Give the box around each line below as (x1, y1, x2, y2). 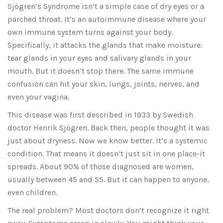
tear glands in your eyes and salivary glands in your (7, 53, 191, 63)
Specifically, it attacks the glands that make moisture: (7, 40, 203, 50)
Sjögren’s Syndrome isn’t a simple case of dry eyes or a (7, 1, 204, 11)
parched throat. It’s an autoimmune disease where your (7, 14, 206, 24)
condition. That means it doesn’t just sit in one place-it (7, 149, 205, 159)
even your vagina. (7, 92, 69, 102)
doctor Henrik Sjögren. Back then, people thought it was (7, 123, 210, 133)
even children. (7, 188, 57, 198)
